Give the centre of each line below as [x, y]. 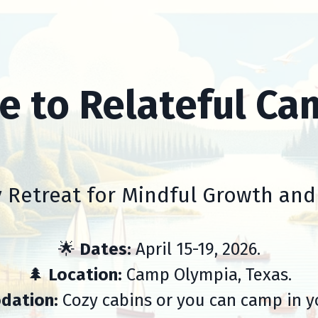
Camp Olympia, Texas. [207, 275]
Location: [83, 275]
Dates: [105, 249]
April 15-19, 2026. [196, 249]
